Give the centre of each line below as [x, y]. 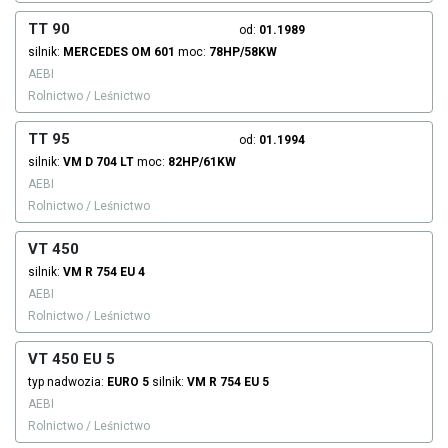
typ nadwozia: [67, 382]
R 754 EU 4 [115, 272]
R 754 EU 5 [239, 382]
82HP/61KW [202, 162]
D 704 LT [109, 162]
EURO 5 [128, 382]
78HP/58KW [243, 52]
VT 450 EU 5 [71, 359]
